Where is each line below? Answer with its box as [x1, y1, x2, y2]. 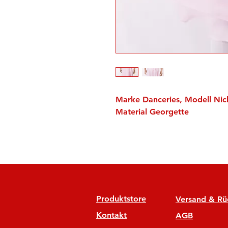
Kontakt [96, 210, 127, 220]
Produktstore [96, 194, 146, 204]
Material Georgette [116, 107, 189, 117]
